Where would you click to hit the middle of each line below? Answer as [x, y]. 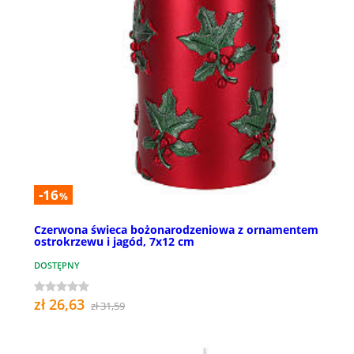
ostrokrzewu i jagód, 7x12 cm [114, 241]
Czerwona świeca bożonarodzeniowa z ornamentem [176, 229]
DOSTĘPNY [57, 265]
